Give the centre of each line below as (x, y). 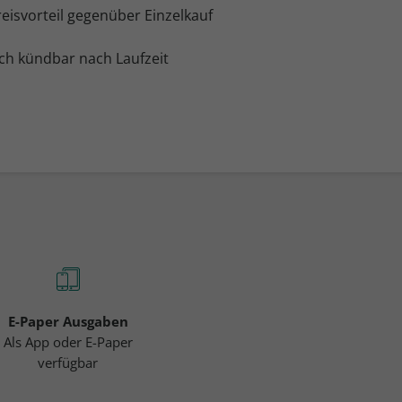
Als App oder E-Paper (68, 341)
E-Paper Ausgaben (68, 321)
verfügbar (68, 362)
